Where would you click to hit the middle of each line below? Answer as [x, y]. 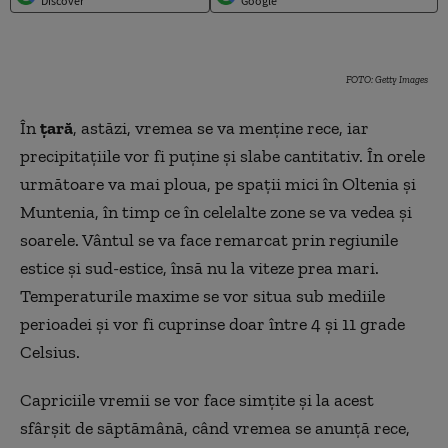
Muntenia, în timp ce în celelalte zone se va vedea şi [216, 212]
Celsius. [50, 352]
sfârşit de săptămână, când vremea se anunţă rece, [215, 428]
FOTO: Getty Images [387, 80]
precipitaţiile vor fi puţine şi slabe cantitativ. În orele [222, 156]
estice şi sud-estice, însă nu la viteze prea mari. [199, 268]
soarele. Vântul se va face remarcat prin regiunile [209, 240]
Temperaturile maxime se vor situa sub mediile [202, 296]
